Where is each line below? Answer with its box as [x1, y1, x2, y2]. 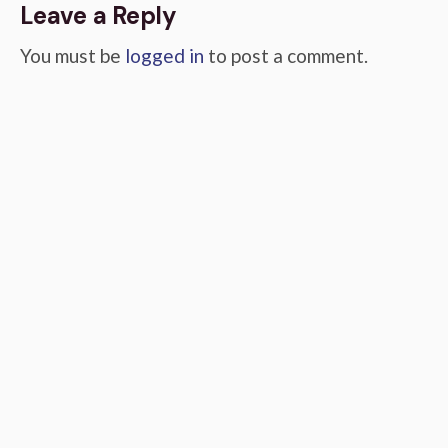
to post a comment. [204, 44, 368, 68]
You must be [20, 44, 125, 68]
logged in [125, 44, 204, 68]
